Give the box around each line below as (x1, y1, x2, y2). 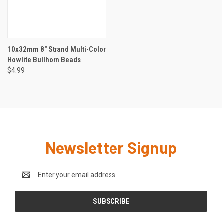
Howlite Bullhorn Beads (7, 55, 81, 64)
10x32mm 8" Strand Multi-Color (7, 44, 106, 54)
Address (15, 175, 41, 184)
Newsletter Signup (45, 137, 177, 157)
